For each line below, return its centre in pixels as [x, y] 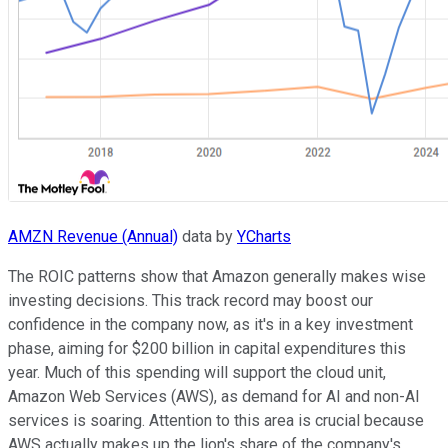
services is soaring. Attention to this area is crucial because [216, 421]
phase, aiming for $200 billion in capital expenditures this [207, 349]
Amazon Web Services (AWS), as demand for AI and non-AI [214, 397]
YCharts [264, 237]
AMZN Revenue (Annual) [93, 237]
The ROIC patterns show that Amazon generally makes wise [217, 277]
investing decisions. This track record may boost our [190, 301]
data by [207, 237]
